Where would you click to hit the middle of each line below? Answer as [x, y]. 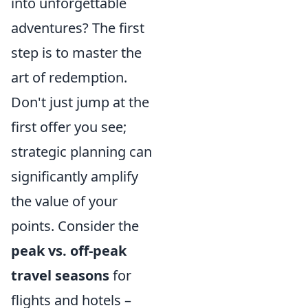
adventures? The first [78, 27]
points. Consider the [75, 225]
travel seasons [60, 275]
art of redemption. [69, 77]
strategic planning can [81, 151]
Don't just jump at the [80, 102]
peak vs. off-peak [69, 250]
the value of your [64, 201]
